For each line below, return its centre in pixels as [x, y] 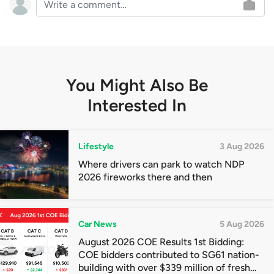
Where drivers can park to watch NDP [161, 164]
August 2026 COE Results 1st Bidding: [161, 242]
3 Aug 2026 [242, 146]
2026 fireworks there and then [145, 177]
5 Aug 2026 [242, 224]
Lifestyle [96, 146]
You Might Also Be [137, 85]
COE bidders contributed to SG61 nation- [169, 254]
